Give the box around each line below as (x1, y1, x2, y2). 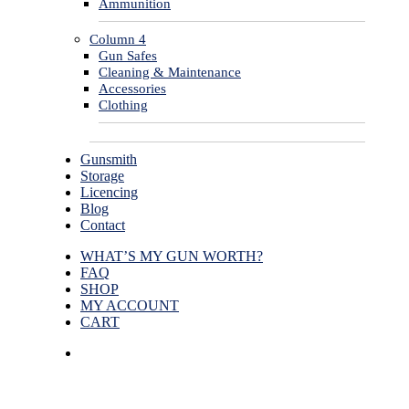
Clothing (99, 98, 148, 112)
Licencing (80, 184, 138, 200)
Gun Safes (99, 48, 157, 63)
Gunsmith (80, 152, 137, 167)
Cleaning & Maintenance (99, 65, 241, 79)
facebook (79, 344, 132, 360)
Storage (80, 168, 124, 184)
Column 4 (89, 32, 146, 47)
